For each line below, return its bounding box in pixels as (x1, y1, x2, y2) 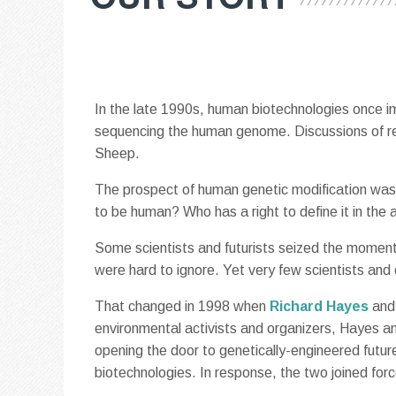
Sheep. (94, 145, 140, 161)
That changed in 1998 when (94, 298, 270, 314)
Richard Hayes (269, 298, 369, 314)
